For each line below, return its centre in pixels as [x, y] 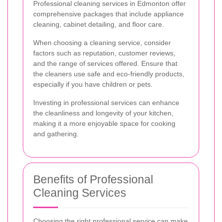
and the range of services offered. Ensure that [105, 63]
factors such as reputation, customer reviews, [104, 53]
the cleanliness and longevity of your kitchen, [103, 113]
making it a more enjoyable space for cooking [104, 123]
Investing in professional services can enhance [106, 102]
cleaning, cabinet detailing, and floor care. [99, 24]
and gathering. [56, 134]
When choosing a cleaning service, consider [102, 42]
